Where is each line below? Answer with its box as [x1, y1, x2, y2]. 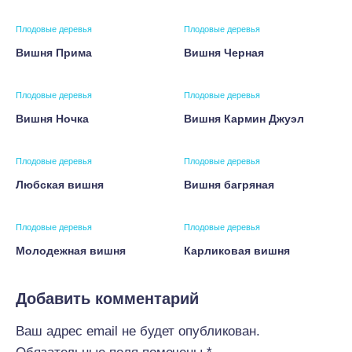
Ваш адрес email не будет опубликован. [16, 324, 260, 339]
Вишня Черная [184, 46, 264, 59]
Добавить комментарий [16, 290, 199, 307]
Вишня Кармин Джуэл [184, 112, 304, 125]
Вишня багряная [184, 178, 274, 191]
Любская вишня [16, 178, 104, 191]
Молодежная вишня [16, 244, 126, 257]
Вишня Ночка [16, 112, 89, 125]
